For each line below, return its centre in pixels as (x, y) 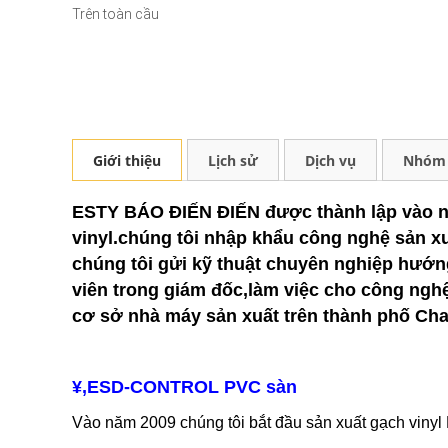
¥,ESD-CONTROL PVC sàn (184, 387)
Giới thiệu (127, 160)
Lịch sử (233, 160)
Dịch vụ (330, 160)
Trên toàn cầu (116, 14)
